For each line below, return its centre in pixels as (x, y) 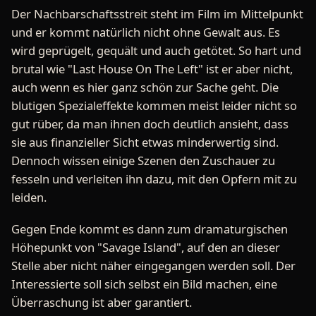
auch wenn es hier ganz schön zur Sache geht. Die (145, 87)
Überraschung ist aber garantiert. (102, 303)
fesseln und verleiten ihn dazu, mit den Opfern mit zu (154, 179)
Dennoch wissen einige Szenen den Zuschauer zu (143, 161)
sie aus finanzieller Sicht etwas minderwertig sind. (145, 142)
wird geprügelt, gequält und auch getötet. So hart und (156, 51)
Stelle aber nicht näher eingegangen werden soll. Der (153, 266)
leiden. (29, 197)
